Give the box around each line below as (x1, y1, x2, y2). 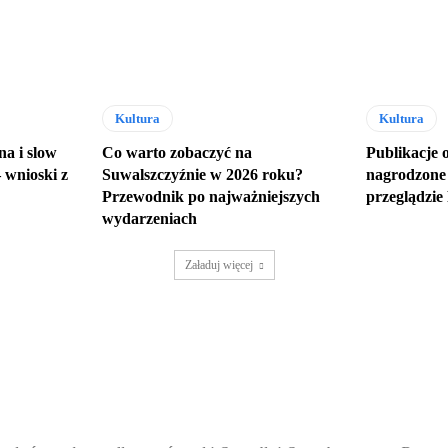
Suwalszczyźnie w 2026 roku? (102, 166, 304, 184)
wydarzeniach (102, 210, 198, 228)
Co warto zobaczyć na (102, 144, 253, 162)
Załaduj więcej (184, 258, 253, 273)
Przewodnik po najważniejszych (102, 188, 321, 206)
